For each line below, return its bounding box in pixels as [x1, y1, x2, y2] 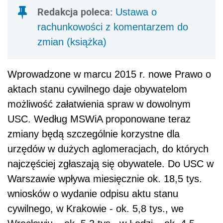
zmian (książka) [37, 36, 107, 47]
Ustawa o [115, 6, 157, 17]
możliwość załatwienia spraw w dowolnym [7, 98, 191, 110]
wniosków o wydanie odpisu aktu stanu [7, 188, 178, 199]
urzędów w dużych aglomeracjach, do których [7, 143, 209, 154]
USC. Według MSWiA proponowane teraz [7, 113, 191, 124]
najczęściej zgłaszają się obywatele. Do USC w [7, 158, 214, 169]
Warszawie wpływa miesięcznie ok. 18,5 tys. [7, 173, 202, 184]
